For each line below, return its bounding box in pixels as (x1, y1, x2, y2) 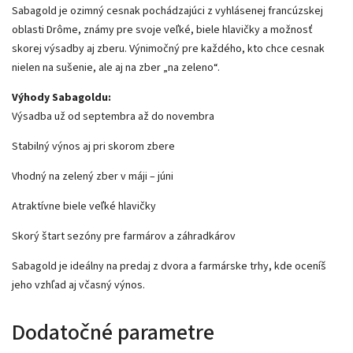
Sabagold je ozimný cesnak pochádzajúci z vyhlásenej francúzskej (12, 2, 323, 19)
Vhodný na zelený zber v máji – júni (12, 168, 173, 184)
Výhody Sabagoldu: (12, 89, 111, 106)
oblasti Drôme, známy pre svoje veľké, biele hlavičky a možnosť (12, 21, 313, 38)
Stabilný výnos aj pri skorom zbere (12, 138, 175, 154)
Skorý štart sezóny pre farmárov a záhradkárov (12, 228, 236, 244)
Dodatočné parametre (12, 316, 214, 348)
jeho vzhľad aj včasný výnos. (12, 277, 145, 293)
